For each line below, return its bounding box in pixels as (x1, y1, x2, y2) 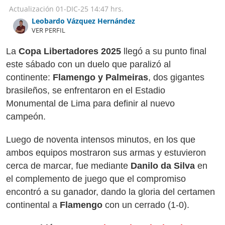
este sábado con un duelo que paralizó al (6, 59, 171, 69)
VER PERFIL (32, 26, 65, 35)
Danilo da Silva (128, 161, 195, 171)
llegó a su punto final (121, 46, 206, 56)
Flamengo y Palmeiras (53, 72, 148, 82)
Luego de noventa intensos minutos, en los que (6, 135, 195, 145)
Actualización (9, 4, 56, 14)
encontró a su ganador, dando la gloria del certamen (6, 187, 215, 197)
